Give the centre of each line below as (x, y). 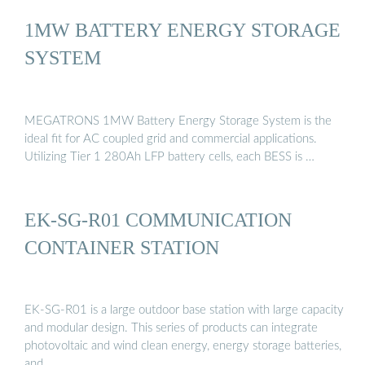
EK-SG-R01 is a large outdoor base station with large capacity (184, 310)
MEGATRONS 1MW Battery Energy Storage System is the (178, 121)
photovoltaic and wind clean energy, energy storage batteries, (183, 346)
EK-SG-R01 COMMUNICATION (158, 219)
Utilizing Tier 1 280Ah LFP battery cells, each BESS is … (169, 156)
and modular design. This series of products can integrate (171, 328)
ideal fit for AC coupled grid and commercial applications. (171, 139)
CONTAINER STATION (122, 247)
